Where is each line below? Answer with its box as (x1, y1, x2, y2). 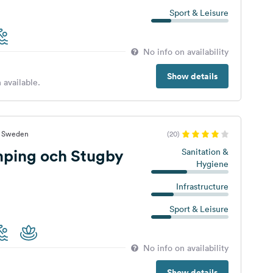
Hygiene (196, 158, 229, 169)
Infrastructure (175, 181, 229, 192)
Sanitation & (181, 146, 229, 157)
